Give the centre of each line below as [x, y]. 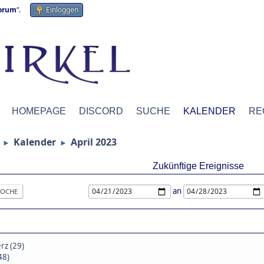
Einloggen [62, 10]
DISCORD [101, 111]
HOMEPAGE [39, 111]
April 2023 [94, 142]
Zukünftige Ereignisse [198, 166]
